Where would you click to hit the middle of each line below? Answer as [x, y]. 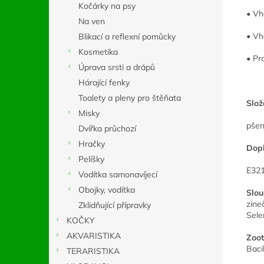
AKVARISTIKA [94, 236]
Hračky [92, 144]
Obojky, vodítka [107, 190]
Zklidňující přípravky [115, 205]
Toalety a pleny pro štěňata [130, 98]
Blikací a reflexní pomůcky [127, 37]
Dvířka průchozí [107, 128]
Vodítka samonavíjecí [118, 174]
